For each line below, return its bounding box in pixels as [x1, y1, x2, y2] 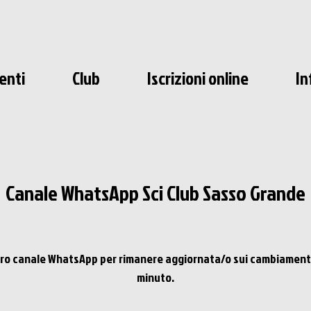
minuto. [136, 269, 174, 286]
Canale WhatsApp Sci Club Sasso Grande [6, 178, 305, 208]
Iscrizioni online [147, 66, 249, 90]
